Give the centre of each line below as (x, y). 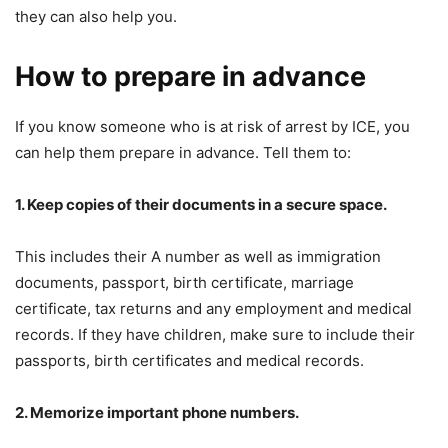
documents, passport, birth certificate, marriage (184, 282)
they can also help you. (96, 16)
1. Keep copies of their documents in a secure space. (201, 204)
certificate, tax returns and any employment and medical (213, 308)
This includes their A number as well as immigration (198, 256)
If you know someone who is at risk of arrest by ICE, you (212, 126)
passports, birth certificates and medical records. (189, 360)
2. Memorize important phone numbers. (157, 412)
